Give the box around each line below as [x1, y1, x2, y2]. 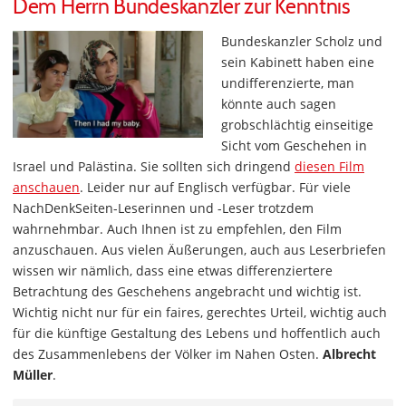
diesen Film [295, 158, 364, 176]
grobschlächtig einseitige [221, 116, 373, 134]
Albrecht [323, 345, 376, 363]
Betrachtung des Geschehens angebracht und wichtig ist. [13, 283, 362, 301]
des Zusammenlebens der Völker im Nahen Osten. [13, 345, 323, 363]
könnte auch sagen [221, 95, 336, 113]
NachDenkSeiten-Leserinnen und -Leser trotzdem [13, 199, 314, 217]
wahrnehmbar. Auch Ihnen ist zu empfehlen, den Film [13, 220, 342, 238]
